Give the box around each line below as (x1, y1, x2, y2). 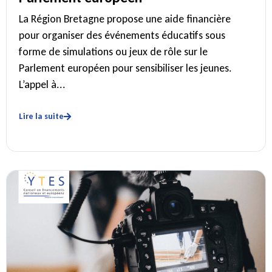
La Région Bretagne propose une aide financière (19, 12, 231, 26)
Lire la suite (19, 110, 64, 121)
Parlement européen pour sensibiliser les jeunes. (19, 61, 232, 75)
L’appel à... (19, 78, 66, 92)
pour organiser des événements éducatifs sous (19, 29, 225, 42)
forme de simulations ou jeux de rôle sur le (19, 45, 208, 59)
